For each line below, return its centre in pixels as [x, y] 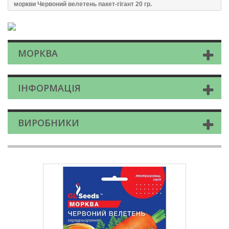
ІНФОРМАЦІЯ [49, 88]
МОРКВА [38, 53]
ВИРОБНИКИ [49, 123]
